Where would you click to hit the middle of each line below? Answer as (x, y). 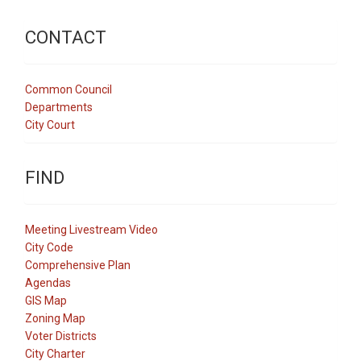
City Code (49, 247)
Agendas (48, 282)
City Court (50, 124)
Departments (59, 107)
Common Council (68, 89)
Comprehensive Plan (78, 265)
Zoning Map (55, 318)
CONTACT (66, 37)
